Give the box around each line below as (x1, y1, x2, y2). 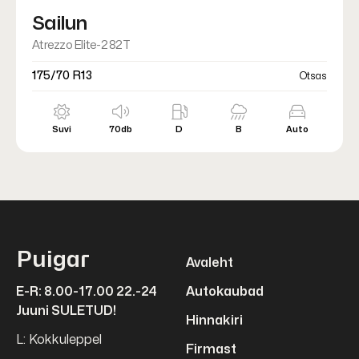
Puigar (16, 249, 90, 271)
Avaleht (186, 256, 233, 269)
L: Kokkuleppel (16, 333, 102, 346)
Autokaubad (186, 285, 264, 298)
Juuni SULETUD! (16, 305, 116, 317)
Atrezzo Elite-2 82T (32, 38, 130, 51)
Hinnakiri (186, 314, 243, 327)
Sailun (32, 14, 87, 33)
